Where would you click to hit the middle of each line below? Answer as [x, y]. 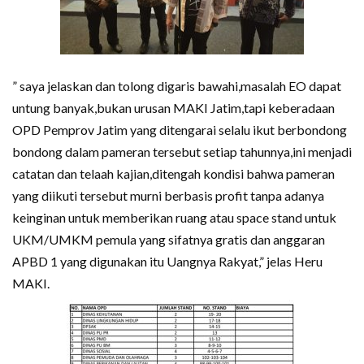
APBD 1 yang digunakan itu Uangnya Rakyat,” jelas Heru [167, 262]
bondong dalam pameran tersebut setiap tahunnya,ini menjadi [182, 152]
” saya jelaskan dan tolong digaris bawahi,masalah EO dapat [177, 86]
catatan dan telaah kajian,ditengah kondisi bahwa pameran [173, 174]
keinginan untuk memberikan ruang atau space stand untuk [174, 218]
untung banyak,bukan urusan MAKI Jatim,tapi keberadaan [173, 108]
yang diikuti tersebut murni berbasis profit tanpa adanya [168, 196]
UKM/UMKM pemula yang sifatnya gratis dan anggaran [169, 240]
